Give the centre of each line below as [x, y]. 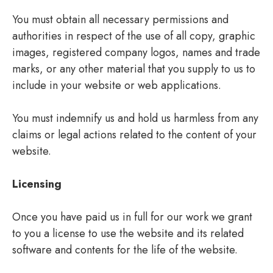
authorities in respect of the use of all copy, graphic [134, 36]
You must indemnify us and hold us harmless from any [135, 118]
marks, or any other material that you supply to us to [134, 69]
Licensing [37, 184]
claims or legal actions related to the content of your [134, 134]
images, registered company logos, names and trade [136, 52]
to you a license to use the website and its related [128, 233]
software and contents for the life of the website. [125, 250]
